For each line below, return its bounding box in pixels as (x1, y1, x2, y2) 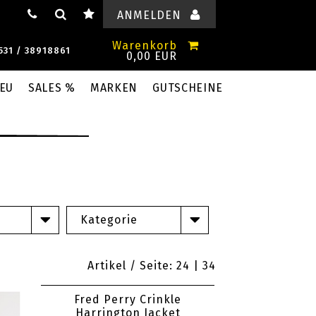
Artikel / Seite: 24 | (87, 259, 202, 272)
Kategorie (80, 213, 138, 226)
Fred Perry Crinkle (74, 293, 181, 306)
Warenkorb (112, 39, 177, 52)
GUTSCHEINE (152, 81, 224, 95)
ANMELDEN (116, 8, 181, 22)
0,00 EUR (126, 49, 177, 63)
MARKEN (90, 81, 138, 95)
